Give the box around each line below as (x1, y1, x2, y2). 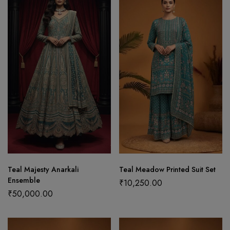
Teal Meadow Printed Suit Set (119, 164, 216, 175)
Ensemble (8, 175, 40, 186)
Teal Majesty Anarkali (8, 164, 79, 175)
